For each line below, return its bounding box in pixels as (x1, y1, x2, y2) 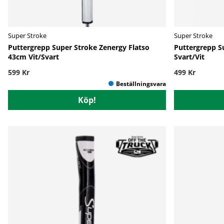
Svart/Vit (174, 51, 204, 61)
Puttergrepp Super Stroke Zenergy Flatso (8, 42, 149, 52)
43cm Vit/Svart (8, 51, 59, 61)
